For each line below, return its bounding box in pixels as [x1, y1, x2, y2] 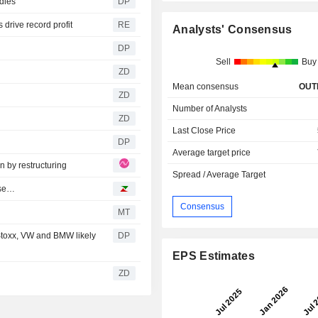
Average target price [172, 148, 251, 158]
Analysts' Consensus [172, 23, 292, 36]
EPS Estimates [172, 250, 255, 263]
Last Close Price [172, 126, 236, 136]
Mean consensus [172, 82, 239, 92]
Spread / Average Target [172, 170, 266, 180]
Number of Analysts [172, 104, 248, 114]
